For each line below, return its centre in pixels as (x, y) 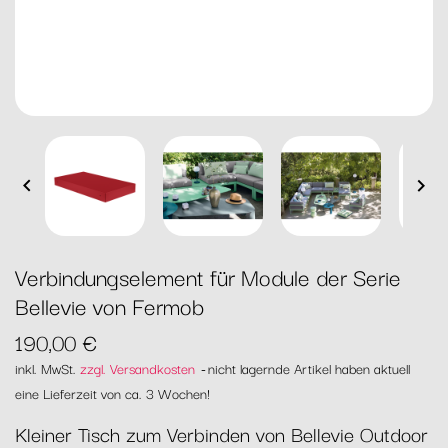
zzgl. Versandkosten (137, 368)
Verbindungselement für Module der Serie (208, 276)
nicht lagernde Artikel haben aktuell (309, 368)
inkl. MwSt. (47, 368)
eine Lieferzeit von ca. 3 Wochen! (112, 393)
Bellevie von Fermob (109, 305)
